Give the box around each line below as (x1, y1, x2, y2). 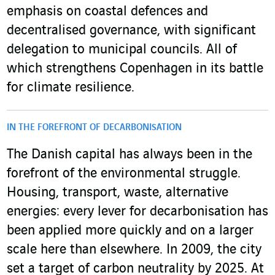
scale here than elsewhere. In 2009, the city (7, 242, 261, 258)
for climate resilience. (7, 80, 134, 96)
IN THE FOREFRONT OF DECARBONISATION (7, 123, 182, 133)
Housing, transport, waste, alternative (7, 185, 228, 201)
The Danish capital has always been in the (7, 147, 252, 163)
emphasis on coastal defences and (7, 4, 208, 20)
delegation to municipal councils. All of (7, 42, 237, 58)
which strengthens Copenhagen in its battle (7, 61, 263, 77)
